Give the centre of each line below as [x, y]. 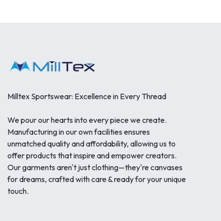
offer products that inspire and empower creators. [92, 155]
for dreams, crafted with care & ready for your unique [97, 179]
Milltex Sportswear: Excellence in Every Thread [87, 96]
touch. [18, 191]
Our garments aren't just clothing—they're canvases [95, 167]
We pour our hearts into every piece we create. [87, 120]
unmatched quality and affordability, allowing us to [92, 143]
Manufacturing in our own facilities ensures [79, 131]
